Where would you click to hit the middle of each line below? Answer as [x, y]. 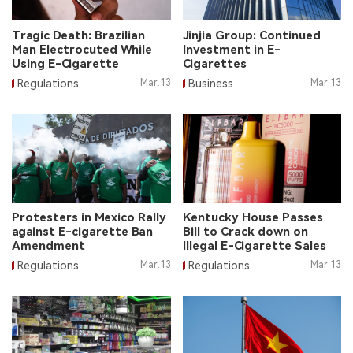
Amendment [48, 246]
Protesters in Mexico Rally [89, 218]
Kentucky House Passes [253, 218]
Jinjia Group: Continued [251, 35]
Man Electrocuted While [82, 49]
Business [210, 83]
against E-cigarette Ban [82, 232]
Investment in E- [231, 49]
